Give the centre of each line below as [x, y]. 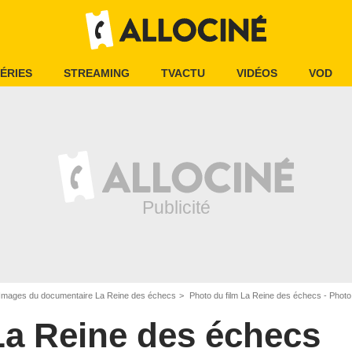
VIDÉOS [257, 73]
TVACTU [183, 73]
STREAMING [97, 73]
